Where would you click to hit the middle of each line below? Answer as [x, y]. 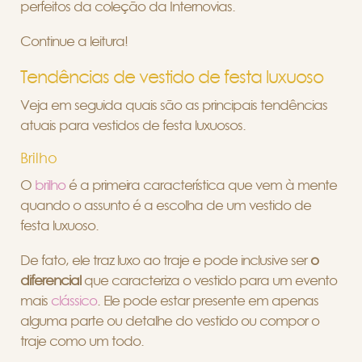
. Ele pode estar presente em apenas [208, 301]
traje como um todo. [84, 341]
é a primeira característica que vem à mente [201, 185]
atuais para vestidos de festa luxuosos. [135, 125]
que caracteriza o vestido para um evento [210, 280]
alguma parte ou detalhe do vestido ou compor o [170, 321]
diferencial [52, 280]
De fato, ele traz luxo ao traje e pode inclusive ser [165, 260]
